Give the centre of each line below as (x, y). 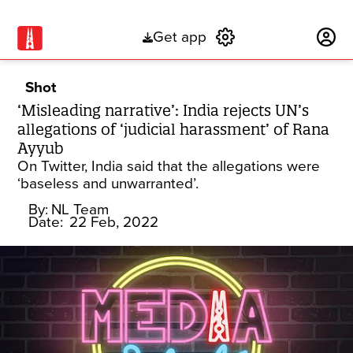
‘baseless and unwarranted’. (108, 184)
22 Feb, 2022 (114, 222)
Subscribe (276, 37)
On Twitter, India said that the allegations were (169, 166)
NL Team (80, 210)
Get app (179, 37)
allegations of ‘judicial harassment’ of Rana (174, 129)
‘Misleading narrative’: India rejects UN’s (163, 110)
